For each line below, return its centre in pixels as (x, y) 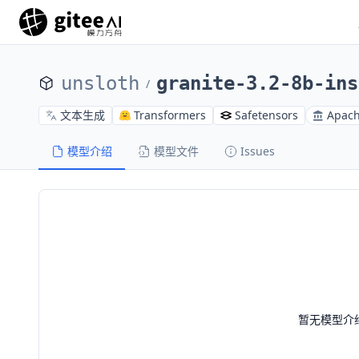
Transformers (170, 115)
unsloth (100, 83)
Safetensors (266, 115)
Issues (258, 151)
